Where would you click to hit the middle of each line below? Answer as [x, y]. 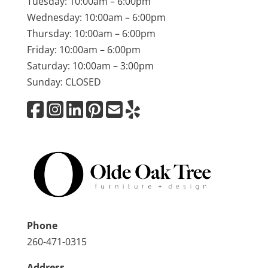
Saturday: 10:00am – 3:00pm [90, 66]
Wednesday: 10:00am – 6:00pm [96, 18]
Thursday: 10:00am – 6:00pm [91, 34]
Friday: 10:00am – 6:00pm [83, 50]
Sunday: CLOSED [64, 82]
